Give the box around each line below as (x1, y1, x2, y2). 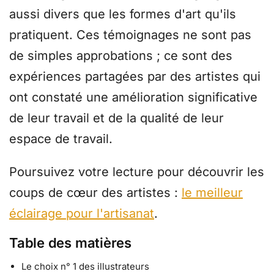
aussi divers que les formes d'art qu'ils (9, 7, 236, 22)
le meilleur (182, 185, 243, 200)
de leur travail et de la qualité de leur (9, 111, 224, 126)
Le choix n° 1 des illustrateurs (21, 261, 149, 273)
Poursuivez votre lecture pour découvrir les (9, 164, 264, 179)
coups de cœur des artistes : (9, 185, 182, 200)
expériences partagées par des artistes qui (9, 69, 261, 84)
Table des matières (9, 235, 132, 251)
